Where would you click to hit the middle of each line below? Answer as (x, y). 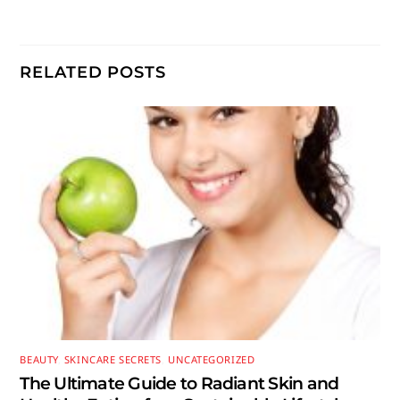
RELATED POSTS (93, 71)
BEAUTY (39, 360)
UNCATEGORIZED (212, 360)
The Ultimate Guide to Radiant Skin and (179, 383)
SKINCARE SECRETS (112, 360)
